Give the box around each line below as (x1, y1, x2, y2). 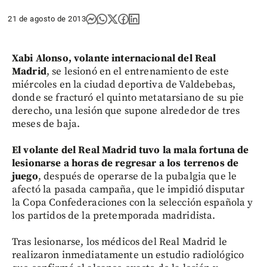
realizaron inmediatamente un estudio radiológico (12, 248, 244, 262)
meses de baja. (12, 117, 80, 131)
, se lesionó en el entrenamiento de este (46, 64, 229, 78)
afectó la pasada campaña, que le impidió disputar (12, 182, 245, 196)
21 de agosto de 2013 (8, 14, 86, 23)
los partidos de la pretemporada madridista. (12, 209, 216, 222)
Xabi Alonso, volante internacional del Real (12, 51, 216, 65)
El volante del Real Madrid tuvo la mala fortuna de (12, 143, 249, 157)
